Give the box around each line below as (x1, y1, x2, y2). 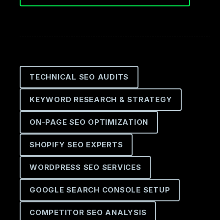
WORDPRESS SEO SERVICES (29, 163, 141, 172)
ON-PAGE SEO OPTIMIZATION (29, 117, 148, 127)
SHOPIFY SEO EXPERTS (29, 140, 123, 149)
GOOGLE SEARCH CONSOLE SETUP (29, 185, 170, 194)
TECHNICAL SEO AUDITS (29, 72, 129, 82)
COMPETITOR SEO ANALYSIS (29, 208, 147, 217)
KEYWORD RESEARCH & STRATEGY (29, 95, 172, 104)
